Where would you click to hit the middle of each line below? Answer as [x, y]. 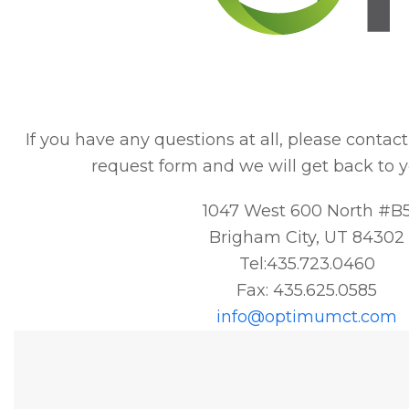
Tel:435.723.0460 [307, 264]
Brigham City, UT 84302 [307, 237]
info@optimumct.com [307, 317]
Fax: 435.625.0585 [307, 290]
